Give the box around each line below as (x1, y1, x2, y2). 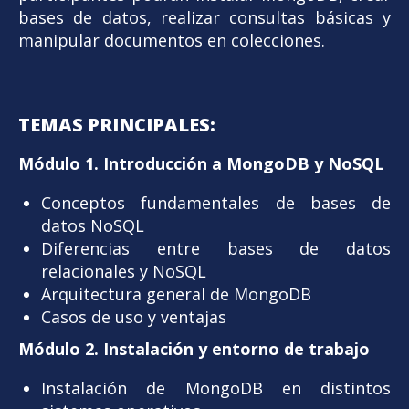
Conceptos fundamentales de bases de (41, 191, 391, 214)
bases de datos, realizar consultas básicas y (18, 5, 391, 28)
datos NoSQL (41, 214, 144, 236)
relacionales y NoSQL (41, 259, 206, 282)
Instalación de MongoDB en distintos (41, 376, 391, 399)
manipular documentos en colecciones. (18, 28, 325, 51)
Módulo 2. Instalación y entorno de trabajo (18, 337, 370, 360)
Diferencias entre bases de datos (41, 236, 391, 259)
